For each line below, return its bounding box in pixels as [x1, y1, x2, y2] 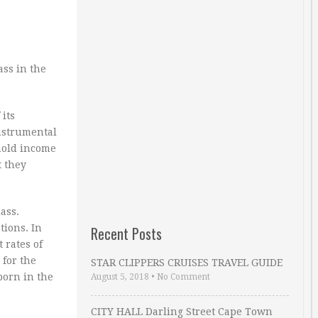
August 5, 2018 [91, 272, 149, 282]
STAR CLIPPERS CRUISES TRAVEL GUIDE [91, 257, 283, 268]
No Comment [157, 272, 210, 282]
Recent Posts [91, 223, 162, 244]
